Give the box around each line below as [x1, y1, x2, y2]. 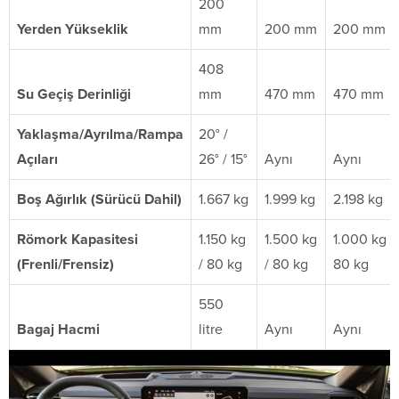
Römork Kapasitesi [17, 230, 138, 248]
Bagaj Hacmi [17, 320, 100, 338]
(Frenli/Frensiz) [17, 255, 114, 273]
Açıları [17, 150, 58, 168]
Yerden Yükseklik [17, 20, 128, 38]
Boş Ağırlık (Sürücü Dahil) [17, 190, 182, 208]
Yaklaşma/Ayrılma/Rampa [17, 125, 183, 143]
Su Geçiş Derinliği [17, 85, 131, 103]
